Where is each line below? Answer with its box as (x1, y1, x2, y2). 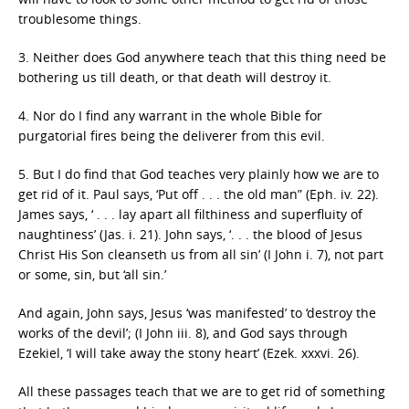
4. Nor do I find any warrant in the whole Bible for (18, 106, 322, 124)
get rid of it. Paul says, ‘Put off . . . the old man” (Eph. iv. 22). (18, 184, 379, 203)
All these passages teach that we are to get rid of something (18, 382, 385, 400)
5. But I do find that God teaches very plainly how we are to (18, 164, 379, 183)
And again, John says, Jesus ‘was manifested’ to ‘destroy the (18, 303, 376, 321)
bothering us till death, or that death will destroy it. (18, 68, 331, 86)
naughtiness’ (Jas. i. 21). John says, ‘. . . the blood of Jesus (18, 225, 362, 243)
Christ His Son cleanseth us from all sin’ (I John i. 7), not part (18, 245, 383, 263)
